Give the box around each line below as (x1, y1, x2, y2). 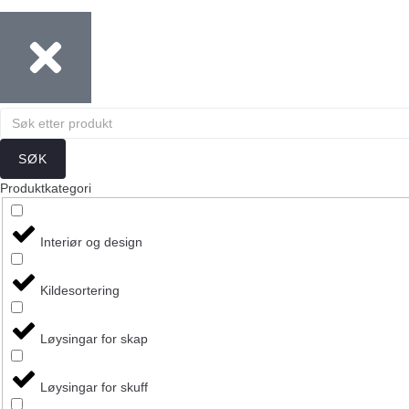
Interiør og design (39, 235, 142, 250)
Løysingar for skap (39, 331, 148, 347)
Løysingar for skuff (39, 380, 148, 395)
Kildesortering (39, 283, 120, 299)
